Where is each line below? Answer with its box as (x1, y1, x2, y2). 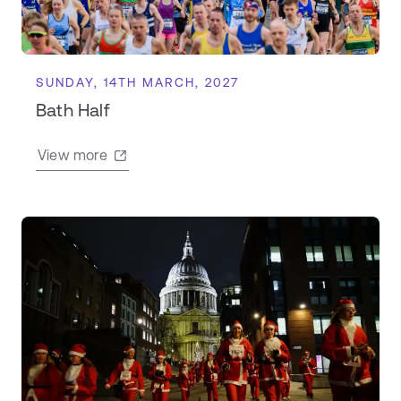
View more (38, 146, 107, 163)
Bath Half (36, 98, 109, 120)
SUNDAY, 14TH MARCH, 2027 (36, 74, 239, 90)
